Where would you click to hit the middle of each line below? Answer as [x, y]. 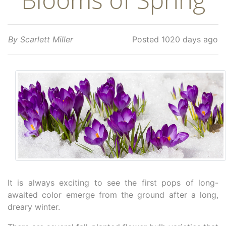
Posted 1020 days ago [175, 40]
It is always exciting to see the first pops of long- [113, 183]
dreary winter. [34, 207]
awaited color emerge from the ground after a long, [113, 195]
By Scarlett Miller [41, 40]
